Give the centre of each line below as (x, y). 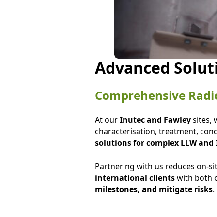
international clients (135, 178)
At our (107, 120)
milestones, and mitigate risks (154, 189)
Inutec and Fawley (155, 120)
